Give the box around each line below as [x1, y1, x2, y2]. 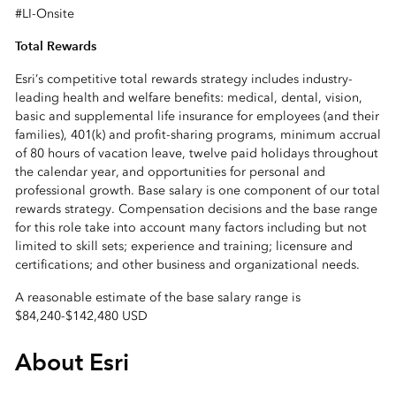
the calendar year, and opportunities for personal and [14, 164, 325, 179]
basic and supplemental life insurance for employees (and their [14, 108, 379, 124]
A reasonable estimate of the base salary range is [14, 289, 301, 305]
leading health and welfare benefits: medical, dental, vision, [14, 89, 362, 105]
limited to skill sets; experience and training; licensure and [14, 238, 353, 254]
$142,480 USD [65, 308, 148, 324]
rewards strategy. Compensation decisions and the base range [14, 201, 377, 217]
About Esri [14, 346, 129, 377]
